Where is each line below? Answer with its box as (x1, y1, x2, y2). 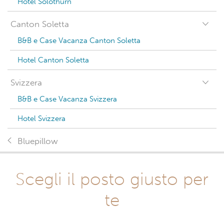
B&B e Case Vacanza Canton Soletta (17, 36, 140, 45)
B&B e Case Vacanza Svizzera (17, 94, 117, 103)
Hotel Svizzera (17, 114, 65, 123)
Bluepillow (17, 136, 58, 146)
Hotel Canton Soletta (17, 55, 89, 64)
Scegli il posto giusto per (15, 168, 208, 189)
